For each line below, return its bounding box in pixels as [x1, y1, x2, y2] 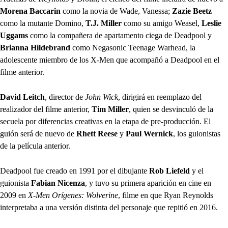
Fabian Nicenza [31, 178, 85, 187]
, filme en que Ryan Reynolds [118, 190, 213, 199]
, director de [45, 92, 85, 101]
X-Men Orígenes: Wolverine [28, 190, 118, 199]
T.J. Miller [85, 18, 122, 27]
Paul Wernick [126, 129, 173, 138]
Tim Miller [92, 104, 129, 113]
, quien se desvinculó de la [129, 104, 213, 113]
